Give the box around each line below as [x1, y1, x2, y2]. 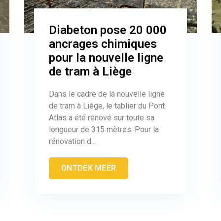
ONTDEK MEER [61, 163, 116, 173]
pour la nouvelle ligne [49, 50, 163, 65]
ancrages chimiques [49, 37, 157, 51]
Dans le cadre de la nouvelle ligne [49, 89, 165, 99]
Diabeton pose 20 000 [49, 23, 167, 37]
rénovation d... [49, 136, 96, 146]
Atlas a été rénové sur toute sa [49, 112, 154, 122]
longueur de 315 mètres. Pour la [49, 124, 159, 134]
